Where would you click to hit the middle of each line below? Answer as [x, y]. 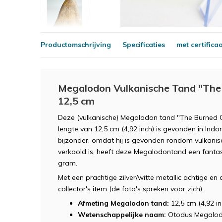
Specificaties [144, 45]
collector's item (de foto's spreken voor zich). [131, 189]
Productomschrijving [76, 45]
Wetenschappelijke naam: [122, 214]
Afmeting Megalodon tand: [123, 203]
